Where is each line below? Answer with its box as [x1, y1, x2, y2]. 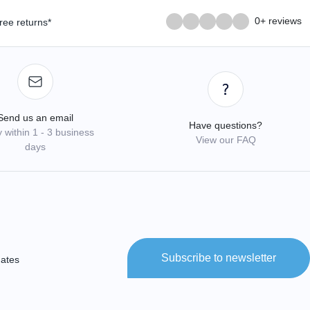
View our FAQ [195, 134, 256, 145]
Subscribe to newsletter [161, 252, 276, 264]
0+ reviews [254, 15, 302, 27]
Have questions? [189, 119, 262, 131]
